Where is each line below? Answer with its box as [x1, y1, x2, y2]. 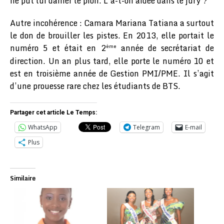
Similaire [10, 173, 35, 183]
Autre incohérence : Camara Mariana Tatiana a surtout [10, 16, 214, 30]
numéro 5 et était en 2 [10, 41, 106, 55]
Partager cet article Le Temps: [10, 108, 97, 116]
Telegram [133, 122, 160, 131]
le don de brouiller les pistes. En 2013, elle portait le [10, 29, 214, 42]
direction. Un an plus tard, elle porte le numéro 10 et [10, 54, 214, 67]
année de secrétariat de [116, 41, 214, 55]
